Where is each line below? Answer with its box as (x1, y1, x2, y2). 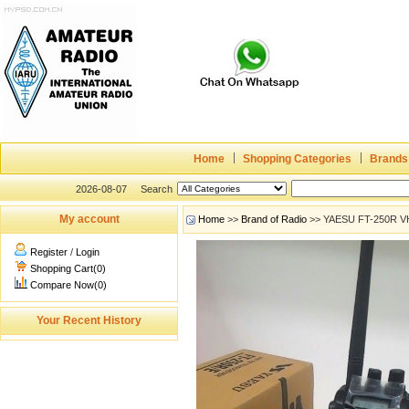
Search (141, 184, 173, 194)
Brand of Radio (241, 214, 307, 225)
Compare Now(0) (30, 279, 107, 290)
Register (30, 246, 68, 257)
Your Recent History (37, 314, 142, 327)
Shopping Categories (243, 152, 351, 165)
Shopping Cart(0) (30, 263, 106, 274)
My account (58, 213, 120, 225)
